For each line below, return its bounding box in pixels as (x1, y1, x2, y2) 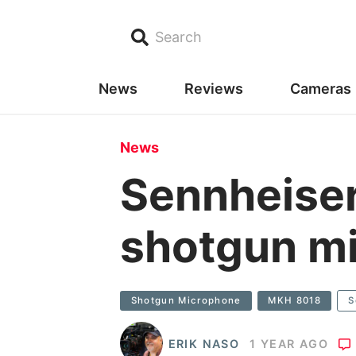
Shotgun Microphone (130, 294, 242, 306)
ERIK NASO (168, 336, 239, 350)
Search (155, 29, 203, 46)
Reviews (184, 79, 243, 97)
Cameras (289, 79, 351, 97)
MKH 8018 (268, 294, 321, 306)
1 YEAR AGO (250, 336, 328, 350)
